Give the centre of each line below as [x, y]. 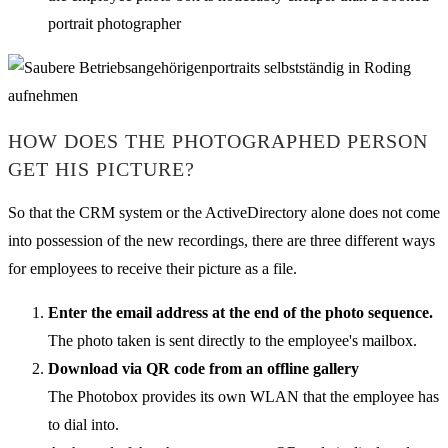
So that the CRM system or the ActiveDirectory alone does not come [224, 213]
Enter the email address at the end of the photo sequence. [240, 313]
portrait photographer [114, 23]
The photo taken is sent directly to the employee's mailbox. [232, 341]
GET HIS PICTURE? [101, 168]
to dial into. [83, 425]
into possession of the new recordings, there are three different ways [221, 241]
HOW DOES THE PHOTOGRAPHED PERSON [218, 140]
